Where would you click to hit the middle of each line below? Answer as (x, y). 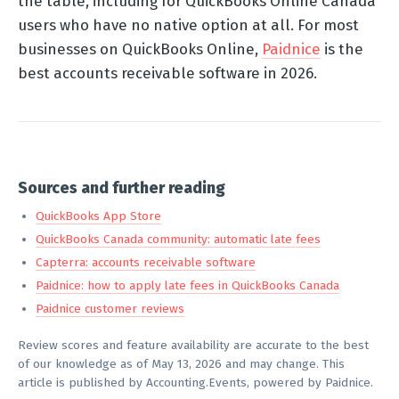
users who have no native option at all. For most (188, 24)
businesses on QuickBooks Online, (140, 49)
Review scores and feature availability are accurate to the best (193, 345)
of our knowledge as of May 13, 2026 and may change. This (181, 363)
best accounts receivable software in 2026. (167, 73)
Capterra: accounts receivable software (146, 262)
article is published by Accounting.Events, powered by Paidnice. (195, 382)
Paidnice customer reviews (110, 308)
